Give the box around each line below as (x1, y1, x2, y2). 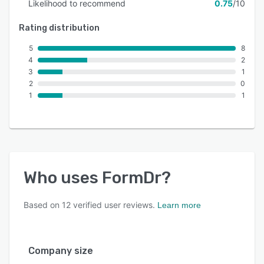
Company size (28, 245, 93, 256)
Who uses (24, 168, 102, 187)
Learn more (157, 200, 201, 210)
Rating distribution (19, 23, 100, 33)
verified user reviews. (71, 200, 155, 210)
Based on (24, 200, 62, 210)
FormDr (102, 168, 161, 187)
